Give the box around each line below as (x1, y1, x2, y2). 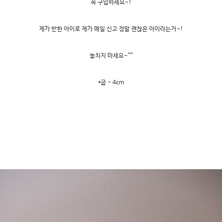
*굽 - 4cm (98, 79, 124, 87)
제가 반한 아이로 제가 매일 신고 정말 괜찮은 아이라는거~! (39, 26, 183, 33)
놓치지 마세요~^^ (89, 53, 133, 60)
